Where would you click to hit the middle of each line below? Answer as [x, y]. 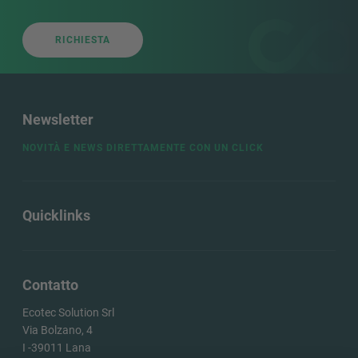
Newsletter [58, 120]
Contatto [50, 285]
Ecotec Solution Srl [68, 313]
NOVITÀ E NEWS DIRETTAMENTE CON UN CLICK [143, 148]
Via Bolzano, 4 [58, 330]
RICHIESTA [83, 40]
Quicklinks [56, 216]
